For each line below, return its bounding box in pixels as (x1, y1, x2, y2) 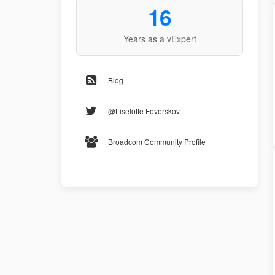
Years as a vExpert (123, 33, 196, 45)
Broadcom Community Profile (108, 136, 206, 147)
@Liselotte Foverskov (108, 106, 180, 116)
